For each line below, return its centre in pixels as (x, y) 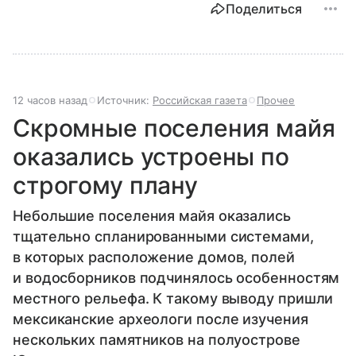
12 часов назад (50, 101)
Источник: (125, 101)
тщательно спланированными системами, (163, 237)
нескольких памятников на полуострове (157, 340)
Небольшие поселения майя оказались (152, 216)
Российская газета (200, 101)
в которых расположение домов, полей (154, 257)
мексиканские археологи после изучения (161, 319)
